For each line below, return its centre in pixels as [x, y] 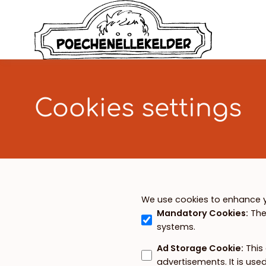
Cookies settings [138, 108]
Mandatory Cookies [202, 213]
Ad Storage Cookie [199, 248]
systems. [176, 227]
